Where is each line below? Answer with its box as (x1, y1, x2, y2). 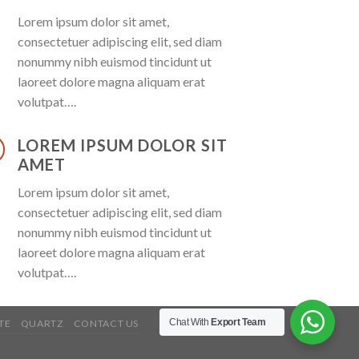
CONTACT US (73, 317, 139, 330)
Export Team (211, 317, 266, 328)
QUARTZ (20, 317, 64, 330)
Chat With (169, 317, 212, 328)
